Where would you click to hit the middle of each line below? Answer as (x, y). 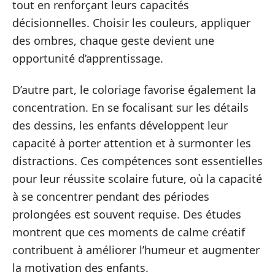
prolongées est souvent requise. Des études (127, 214)
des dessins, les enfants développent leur (120, 125)
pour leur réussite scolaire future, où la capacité (137, 179)
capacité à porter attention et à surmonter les (132, 143)
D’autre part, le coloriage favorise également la (134, 90)
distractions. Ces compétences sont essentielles (137, 161)
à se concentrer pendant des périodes (111, 196)
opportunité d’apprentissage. (88, 58)
